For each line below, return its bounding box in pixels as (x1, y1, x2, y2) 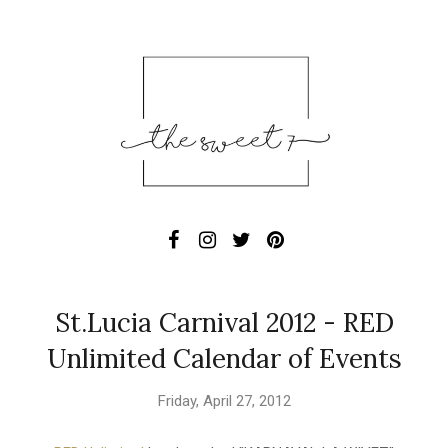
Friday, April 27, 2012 (157, 392, 291, 411)
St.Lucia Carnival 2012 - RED (54, 306, 394, 340)
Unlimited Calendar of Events (46, 342, 402, 376)
